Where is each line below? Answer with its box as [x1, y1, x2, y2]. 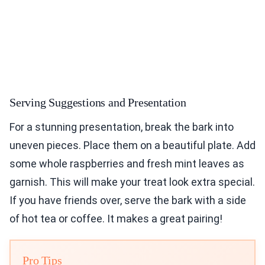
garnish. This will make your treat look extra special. [9, 176, 255, 189]
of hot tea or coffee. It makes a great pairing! [9, 212, 222, 225]
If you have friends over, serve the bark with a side [9, 194, 246, 207]
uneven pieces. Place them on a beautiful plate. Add [9, 139, 256, 152]
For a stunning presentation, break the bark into [9, 121, 234, 134]
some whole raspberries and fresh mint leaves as [9, 157, 244, 170]
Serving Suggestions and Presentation [9, 96, 186, 109]
